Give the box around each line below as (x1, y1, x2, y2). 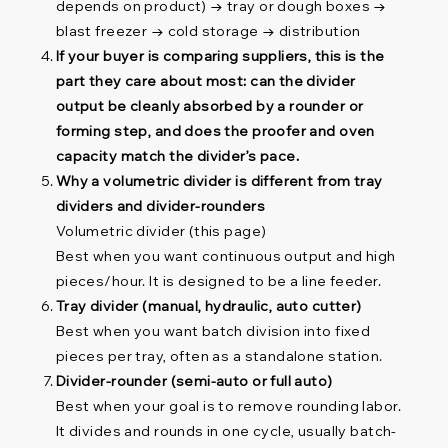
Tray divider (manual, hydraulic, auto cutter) (55, 297, 362, 316)
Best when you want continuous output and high (55, 247, 396, 266)
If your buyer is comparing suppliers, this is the (55, 47, 385, 66)
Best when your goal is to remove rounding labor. (55, 397, 401, 416)
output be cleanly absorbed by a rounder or (55, 97, 364, 116)
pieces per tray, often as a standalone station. (55, 347, 383, 366)
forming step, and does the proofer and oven (55, 122, 375, 141)
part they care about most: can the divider (55, 72, 356, 91)
